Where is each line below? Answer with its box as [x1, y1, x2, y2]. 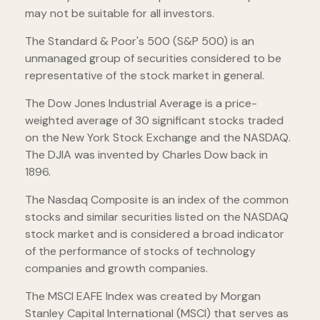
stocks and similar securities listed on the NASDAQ [25, 209, 289, 225]
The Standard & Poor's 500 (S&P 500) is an [25, 34, 254, 49]
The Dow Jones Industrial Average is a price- [25, 96, 257, 111]
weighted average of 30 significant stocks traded [25, 113, 284, 129]
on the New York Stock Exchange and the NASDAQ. [25, 130, 291, 146]
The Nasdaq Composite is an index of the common [25, 192, 289, 208]
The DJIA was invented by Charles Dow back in [25, 147, 268, 163]
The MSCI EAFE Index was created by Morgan [25, 289, 261, 304]
